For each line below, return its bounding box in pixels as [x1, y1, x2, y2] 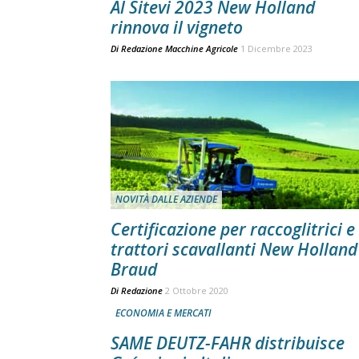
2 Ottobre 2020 [165, 284, 228, 296]
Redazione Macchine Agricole [121, 42, 238, 54]
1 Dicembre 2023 [240, 42, 313, 54]
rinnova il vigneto [111, 16, 243, 38]
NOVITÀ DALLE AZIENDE [115, 192, 217, 206]
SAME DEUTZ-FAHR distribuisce [111, 332, 345, 354]
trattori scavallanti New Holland [111, 238, 357, 260]
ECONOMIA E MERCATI [115, 306, 212, 320]
